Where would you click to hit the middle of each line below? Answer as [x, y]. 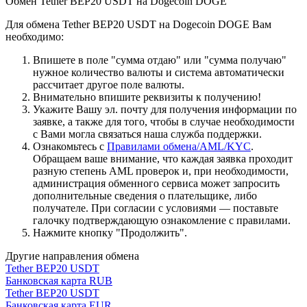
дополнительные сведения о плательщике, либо [145, 195]
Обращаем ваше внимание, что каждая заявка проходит [163, 158]
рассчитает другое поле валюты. [109, 84]
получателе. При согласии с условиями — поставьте [156, 208]
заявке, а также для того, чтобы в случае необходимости [164, 121]
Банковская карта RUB [59, 280]
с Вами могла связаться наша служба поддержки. [147, 134]
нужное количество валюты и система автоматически [159, 72]
